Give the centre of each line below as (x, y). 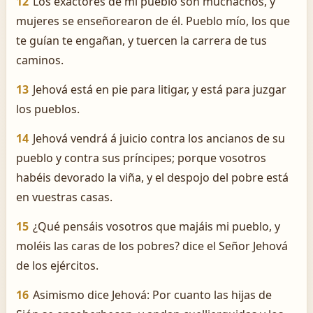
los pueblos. (48, 109)
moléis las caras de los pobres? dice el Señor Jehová (152, 246)
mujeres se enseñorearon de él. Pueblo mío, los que (153, 21)
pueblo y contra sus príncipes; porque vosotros (141, 158)
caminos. (40, 60)
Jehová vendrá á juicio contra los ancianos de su (159, 138)
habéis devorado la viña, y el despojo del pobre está (152, 177)
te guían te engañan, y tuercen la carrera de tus (141, 41)
